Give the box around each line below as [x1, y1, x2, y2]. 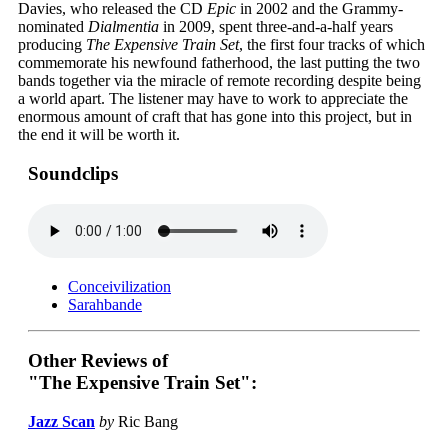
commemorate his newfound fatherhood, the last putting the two [18, 54, 420, 72]
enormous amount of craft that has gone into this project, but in [18, 108, 412, 126]
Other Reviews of [28, 350, 168, 372]
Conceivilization [68, 277, 171, 295]
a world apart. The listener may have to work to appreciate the [18, 90, 408, 108]
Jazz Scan [28, 413, 95, 431]
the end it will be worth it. [18, 126, 180, 144]
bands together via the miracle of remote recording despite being [18, 72, 421, 90]
